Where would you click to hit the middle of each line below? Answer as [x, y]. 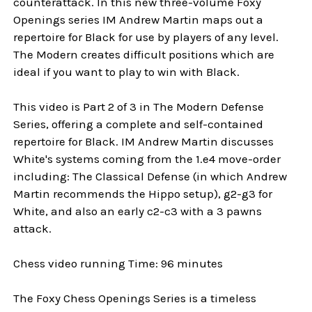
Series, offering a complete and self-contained [139, 124]
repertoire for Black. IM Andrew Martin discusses [144, 142]
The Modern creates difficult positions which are [144, 55]
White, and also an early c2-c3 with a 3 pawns [138, 211]
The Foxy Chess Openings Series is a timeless [135, 298]
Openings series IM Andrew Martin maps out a [139, 20]
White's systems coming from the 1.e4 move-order [147, 159]
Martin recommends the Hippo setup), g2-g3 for [143, 194]
